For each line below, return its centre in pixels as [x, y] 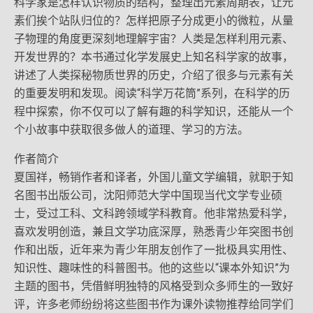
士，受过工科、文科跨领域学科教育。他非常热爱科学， [154, 213]
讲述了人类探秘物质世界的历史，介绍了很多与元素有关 [154, 75]
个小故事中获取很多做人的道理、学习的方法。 [131, 130]
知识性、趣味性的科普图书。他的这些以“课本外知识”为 [152, 268]
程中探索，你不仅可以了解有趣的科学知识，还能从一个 [154, 111]
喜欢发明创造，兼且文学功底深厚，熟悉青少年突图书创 [154, 232]
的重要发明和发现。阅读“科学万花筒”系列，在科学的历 [152, 93]
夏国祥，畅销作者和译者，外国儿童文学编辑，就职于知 [154, 177]
